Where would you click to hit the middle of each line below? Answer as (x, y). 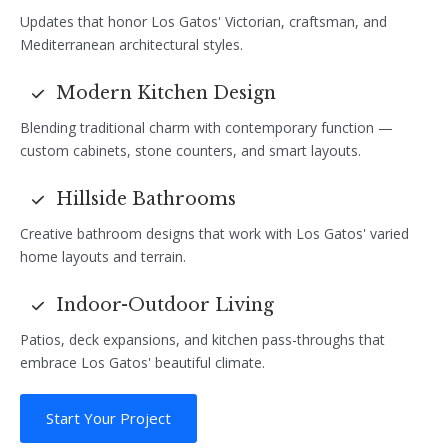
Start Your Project (108, 417)
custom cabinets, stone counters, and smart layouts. (190, 150)
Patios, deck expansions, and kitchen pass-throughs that (202, 339)
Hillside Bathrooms (146, 199)
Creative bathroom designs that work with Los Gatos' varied (214, 233)
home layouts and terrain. (103, 256)
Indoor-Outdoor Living (165, 305)
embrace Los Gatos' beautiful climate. (142, 362)
